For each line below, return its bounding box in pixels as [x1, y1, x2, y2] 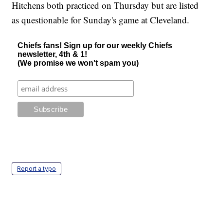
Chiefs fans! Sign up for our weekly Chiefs [18, 41, 173, 50]
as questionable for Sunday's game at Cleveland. [12, 13, 193, 26]
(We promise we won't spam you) [18, 58, 139, 67]
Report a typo [17, 164, 56, 172]
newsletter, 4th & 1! [18, 50, 88, 58]
